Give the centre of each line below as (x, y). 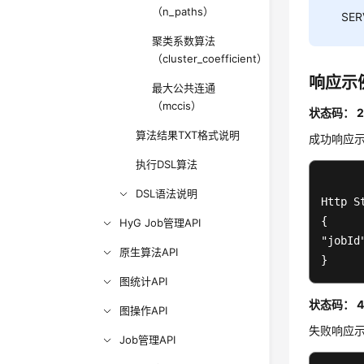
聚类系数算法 (184, 41)
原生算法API (149, 252)
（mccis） (177, 106)
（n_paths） (183, 11)
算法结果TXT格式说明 (188, 135)
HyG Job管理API (160, 223)
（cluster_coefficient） (210, 58)
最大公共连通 (184, 88)
